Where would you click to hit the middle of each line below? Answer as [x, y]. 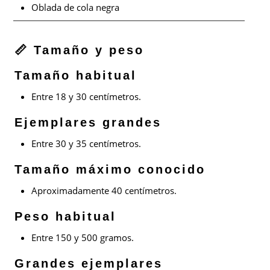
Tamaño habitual [76, 75]
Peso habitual [66, 216]
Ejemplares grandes [88, 122]
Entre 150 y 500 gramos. [83, 237]
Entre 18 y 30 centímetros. [86, 96]
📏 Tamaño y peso [80, 50]
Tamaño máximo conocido [110, 169]
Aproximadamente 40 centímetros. [104, 190]
